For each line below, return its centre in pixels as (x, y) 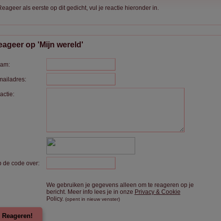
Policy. (55, 199)
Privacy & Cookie (157, 192)
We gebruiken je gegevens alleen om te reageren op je (120, 185)
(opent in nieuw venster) (92, 199)
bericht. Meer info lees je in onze (90, 192)
